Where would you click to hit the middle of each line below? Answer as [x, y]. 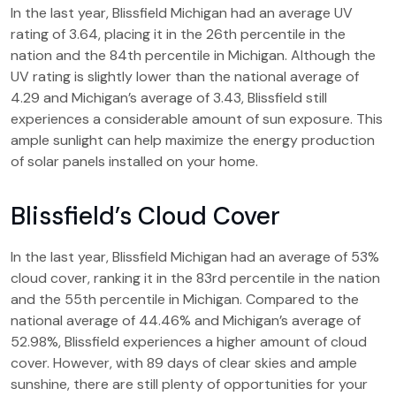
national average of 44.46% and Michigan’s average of [186, 320]
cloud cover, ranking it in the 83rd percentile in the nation [195, 278]
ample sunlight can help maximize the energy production [193, 140]
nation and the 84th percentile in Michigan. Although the [193, 55]
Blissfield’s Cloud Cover [145, 216]
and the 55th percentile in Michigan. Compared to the [185, 299]
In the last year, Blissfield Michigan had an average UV [182, 13]
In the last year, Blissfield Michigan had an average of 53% [195, 257]
